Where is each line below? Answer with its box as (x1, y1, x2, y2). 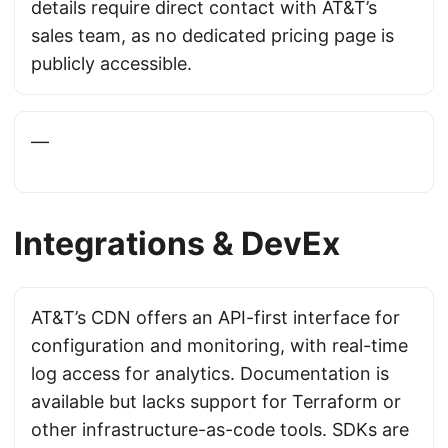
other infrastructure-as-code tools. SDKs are (31, 419, 409, 440)
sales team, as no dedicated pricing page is (31, 25, 394, 46)
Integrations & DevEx (14, 224, 340, 263)
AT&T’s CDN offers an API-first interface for (31, 307, 400, 328)
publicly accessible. (31, 53, 192, 74)
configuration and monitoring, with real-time (31, 335, 408, 356)
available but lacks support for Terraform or (31, 391, 401, 412)
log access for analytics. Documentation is (31, 363, 389, 384)
